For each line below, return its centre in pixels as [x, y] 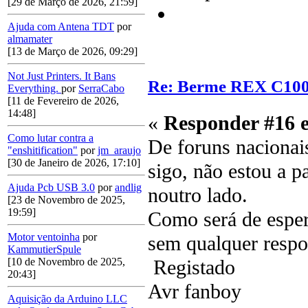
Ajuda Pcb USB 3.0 [51, 188]
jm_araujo [119, 151]
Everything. [34, 89]
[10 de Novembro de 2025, [66, 262]
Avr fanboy [195, 292]
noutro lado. [198, 196]
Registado [191, 268]
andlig [128, 188]
